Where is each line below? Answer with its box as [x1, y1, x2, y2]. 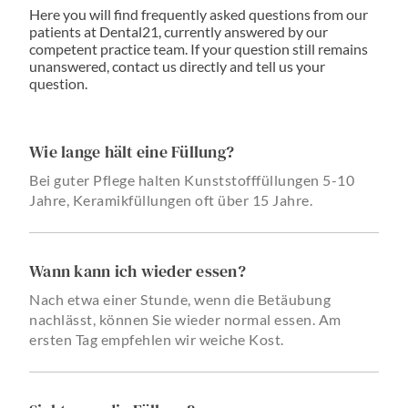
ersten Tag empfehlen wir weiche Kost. [29, 330, 284, 348]
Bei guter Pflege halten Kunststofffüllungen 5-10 [29, 170, 354, 189]
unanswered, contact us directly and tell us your [29, 56, 325, 75]
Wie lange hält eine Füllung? [29, 139, 234, 163]
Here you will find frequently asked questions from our [29, 5, 368, 23]
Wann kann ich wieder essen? [29, 259, 246, 282]
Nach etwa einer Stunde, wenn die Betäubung [29, 290, 331, 308]
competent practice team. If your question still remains [29, 39, 368, 57]
